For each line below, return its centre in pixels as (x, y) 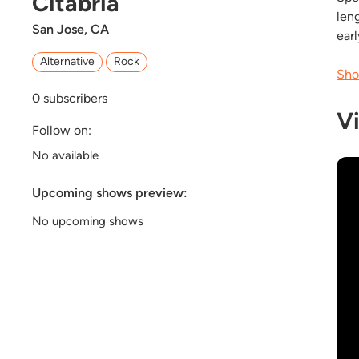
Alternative (68, 62)
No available (65, 156)
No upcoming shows (88, 222)
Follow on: (62, 131)
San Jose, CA (71, 29)
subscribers (74, 99)
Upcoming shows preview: (110, 193)
